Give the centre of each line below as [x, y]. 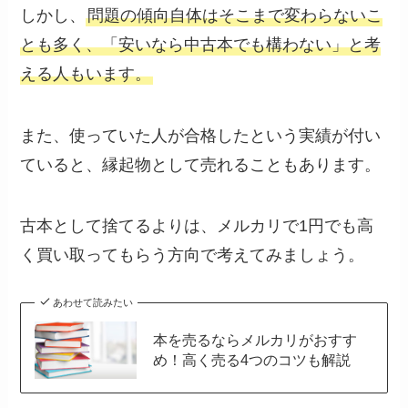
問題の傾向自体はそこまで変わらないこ [235, 15]
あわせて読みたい [92, 303]
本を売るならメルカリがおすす [255, 340]
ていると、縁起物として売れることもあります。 [201, 164]
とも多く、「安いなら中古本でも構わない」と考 [201, 44]
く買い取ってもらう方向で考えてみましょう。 [193, 255]
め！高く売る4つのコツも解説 [251, 360]
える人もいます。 [86, 73]
